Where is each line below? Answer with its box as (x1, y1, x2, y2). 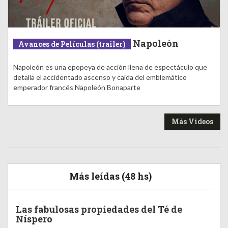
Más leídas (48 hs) (69, 170, 152, 183)
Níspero (16, 213, 52, 225)
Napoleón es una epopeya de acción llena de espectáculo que (13, 63, 207, 72)
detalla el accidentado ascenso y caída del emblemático (13, 73, 187, 82)
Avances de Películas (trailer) (18, 39, 126, 49)
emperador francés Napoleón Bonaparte (13, 83, 140, 92)
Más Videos (172, 117, 213, 127)
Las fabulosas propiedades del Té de (16, 203, 182, 216)
